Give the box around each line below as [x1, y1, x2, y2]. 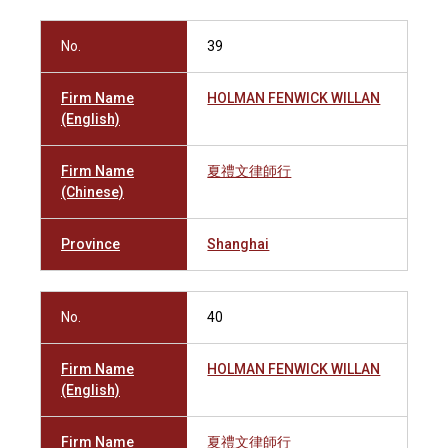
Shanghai [207, 236, 270, 252]
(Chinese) [61, 184, 124, 200]
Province [61, 236, 120, 252]
